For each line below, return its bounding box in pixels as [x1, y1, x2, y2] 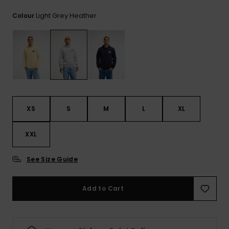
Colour [12, 11, 36, 20]
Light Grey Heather [36, 11, 97, 21]
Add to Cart [82, 184, 124, 193]
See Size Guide [27, 155, 78, 164]
